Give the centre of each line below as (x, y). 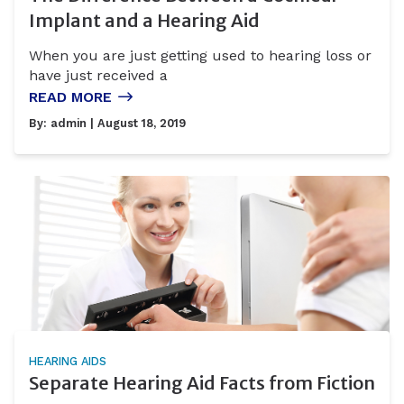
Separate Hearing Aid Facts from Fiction (202, 383)
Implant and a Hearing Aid (144, 21)
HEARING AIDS (68, 362)
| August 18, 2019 (136, 123)
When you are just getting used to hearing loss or (200, 55)
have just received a (98, 75)
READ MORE (70, 96)
